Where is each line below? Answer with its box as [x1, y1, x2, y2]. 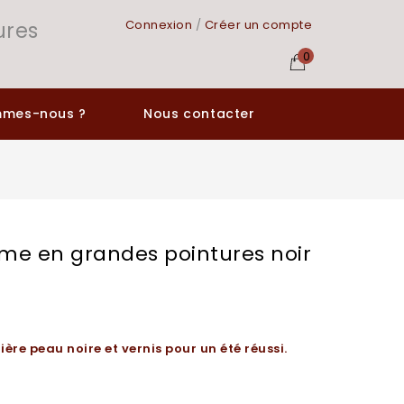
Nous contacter [143, 104, 255, 123]
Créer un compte [204, 16, 312, 33]
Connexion [124, 16, 192, 33]
